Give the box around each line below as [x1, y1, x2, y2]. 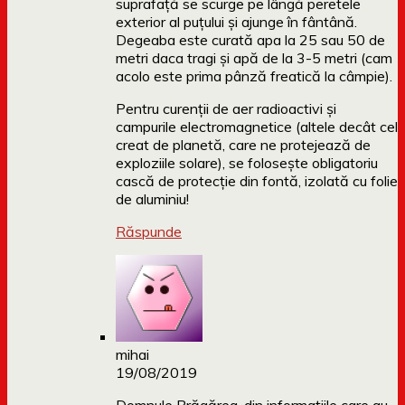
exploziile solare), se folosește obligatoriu [116, 154, 378, 173]
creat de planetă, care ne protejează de [116, 136, 371, 155]
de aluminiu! [116, 190, 189, 209]
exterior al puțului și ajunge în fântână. [116, 13, 357, 32]
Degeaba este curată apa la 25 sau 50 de [116, 31, 385, 50]
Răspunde [116, 222, 182, 241]
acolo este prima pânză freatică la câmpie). [116, 67, 392, 86]
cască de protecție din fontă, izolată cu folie [116, 172, 398, 191]
